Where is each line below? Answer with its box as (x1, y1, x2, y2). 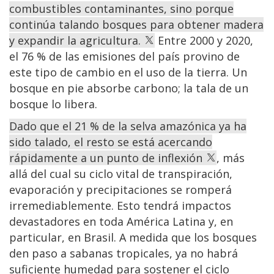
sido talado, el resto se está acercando (9, 134, 212, 149)
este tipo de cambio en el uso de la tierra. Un (9, 64, 247, 80)
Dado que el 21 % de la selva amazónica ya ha (9, 118, 246, 133)
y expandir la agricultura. (9, 32, 144, 48)
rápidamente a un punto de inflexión (9, 150, 206, 165)
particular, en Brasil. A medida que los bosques (9, 229, 257, 245)
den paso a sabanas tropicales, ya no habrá (9, 245, 238, 261)
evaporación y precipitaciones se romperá (9, 182, 232, 197)
